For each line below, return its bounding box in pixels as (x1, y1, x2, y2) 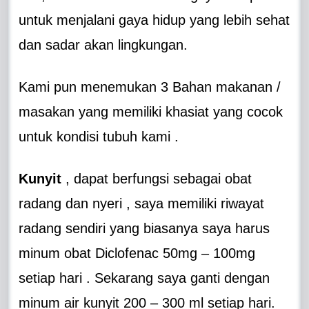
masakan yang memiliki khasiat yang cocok (19, 103, 283, 119)
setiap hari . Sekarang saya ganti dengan (19, 270, 270, 286)
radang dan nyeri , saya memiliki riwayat (19, 195, 265, 211)
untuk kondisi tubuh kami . (19, 128, 179, 144)
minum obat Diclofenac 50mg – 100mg (19, 245, 256, 261)
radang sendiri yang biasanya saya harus (19, 220, 270, 236)
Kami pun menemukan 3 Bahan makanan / (19, 79, 281, 94)
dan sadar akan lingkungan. (19, 37, 188, 52)
